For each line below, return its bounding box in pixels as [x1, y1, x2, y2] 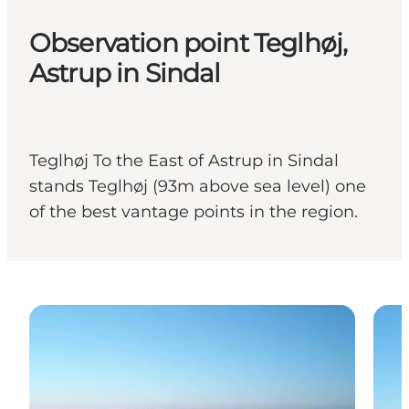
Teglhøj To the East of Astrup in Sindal [29, 151, 339, 172]
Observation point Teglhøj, [29, 27, 348, 59]
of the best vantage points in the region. [29, 202, 358, 223]
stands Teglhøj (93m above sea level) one [29, 176, 366, 197]
